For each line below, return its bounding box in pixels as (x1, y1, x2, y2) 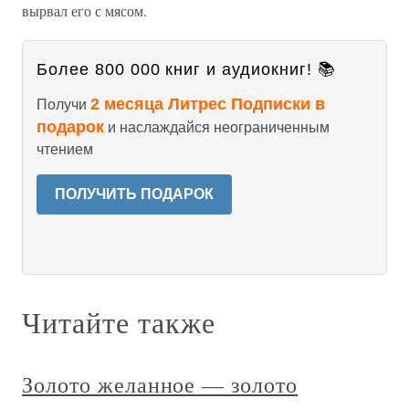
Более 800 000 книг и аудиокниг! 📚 (37, 60, 336, 79)
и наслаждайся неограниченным (104, 120, 330, 135)
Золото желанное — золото (22, 370, 299, 399)
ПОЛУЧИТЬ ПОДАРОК (55, 186, 214, 202)
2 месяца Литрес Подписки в (90, 95, 325, 113)
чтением (37, 142, 93, 157)
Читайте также (22, 302, 215, 341)
